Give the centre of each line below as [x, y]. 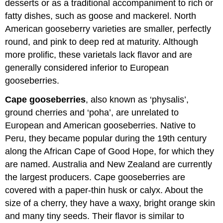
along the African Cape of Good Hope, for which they [110, 152]
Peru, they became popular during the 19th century [106, 139]
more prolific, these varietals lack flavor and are [99, 55]
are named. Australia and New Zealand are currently [109, 165]
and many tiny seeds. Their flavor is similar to [95, 216]
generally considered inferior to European [87, 67]
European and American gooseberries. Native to [101, 126]
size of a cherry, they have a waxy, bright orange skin [110, 203]
